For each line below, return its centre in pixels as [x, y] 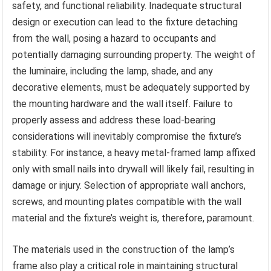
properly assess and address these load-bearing [114, 120]
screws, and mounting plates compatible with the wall [127, 201]
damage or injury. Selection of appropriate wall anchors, [129, 185]
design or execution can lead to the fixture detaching [125, 22]
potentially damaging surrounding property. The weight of [134, 54]
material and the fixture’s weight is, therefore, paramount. [133, 218]
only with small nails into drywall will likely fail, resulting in [133, 169]
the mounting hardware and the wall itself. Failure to [123, 103]
